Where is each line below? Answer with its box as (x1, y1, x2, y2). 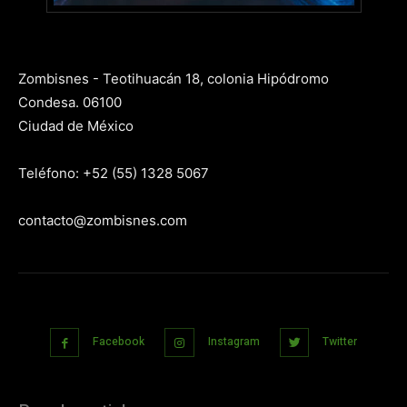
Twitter (323, 333, 358, 350)
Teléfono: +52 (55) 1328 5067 (18, 164, 209, 182)
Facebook (93, 333, 145, 350)
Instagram (207, 333, 260, 350)
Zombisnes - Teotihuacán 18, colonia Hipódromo (18, 69, 329, 87)
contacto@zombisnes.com (18, 211, 187, 229)
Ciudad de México (18, 116, 134, 134)
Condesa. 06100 (18, 93, 122, 111)
